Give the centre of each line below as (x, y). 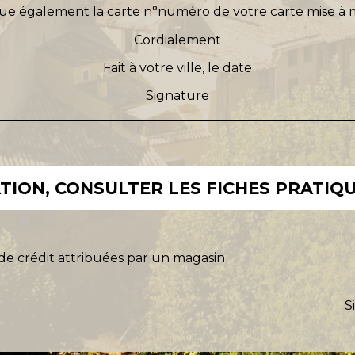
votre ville (171, 67)
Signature (177, 95)
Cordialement (177, 40)
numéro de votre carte (231, 12)
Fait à (121, 67)
